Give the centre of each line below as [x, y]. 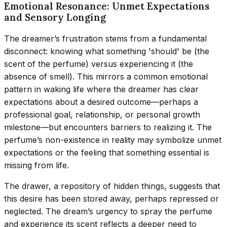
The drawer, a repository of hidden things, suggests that [112, 186]
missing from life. [36, 165]
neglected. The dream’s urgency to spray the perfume [108, 211]
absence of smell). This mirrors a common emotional [106, 76]
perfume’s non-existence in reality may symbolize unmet [113, 140]
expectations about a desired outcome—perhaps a [101, 102]
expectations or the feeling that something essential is [107, 152]
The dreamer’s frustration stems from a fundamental [105, 38]
